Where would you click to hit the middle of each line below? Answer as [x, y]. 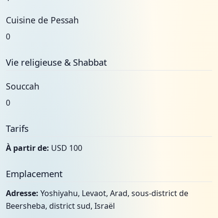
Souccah [23, 86]
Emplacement [34, 173]
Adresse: [22, 193]
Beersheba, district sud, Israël [60, 206]
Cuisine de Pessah [42, 20]
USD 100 [66, 148]
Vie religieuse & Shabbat [56, 62]
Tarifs [17, 128]
